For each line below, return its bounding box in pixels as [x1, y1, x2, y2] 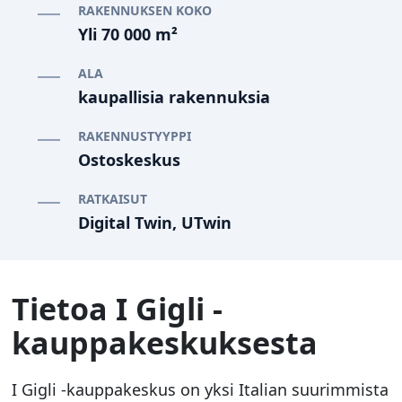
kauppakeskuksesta [12, 321, 319, 363]
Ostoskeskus [77, 149, 180, 171]
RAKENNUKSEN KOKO [77, 2, 212, 20]
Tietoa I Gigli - [12, 287, 223, 329]
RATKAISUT [77, 190, 147, 208]
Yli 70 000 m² [77, 23, 178, 46]
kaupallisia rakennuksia [77, 86, 270, 109]
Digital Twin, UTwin [77, 212, 232, 234]
